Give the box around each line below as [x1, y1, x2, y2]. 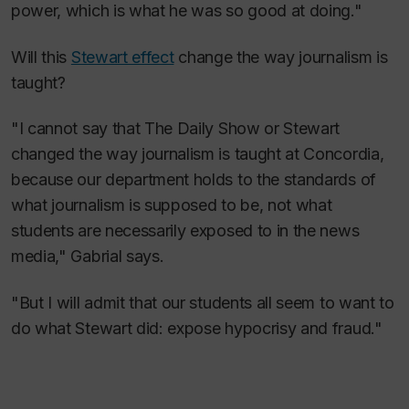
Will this [11, 47, 71, 67]
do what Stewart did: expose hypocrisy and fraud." [11, 318, 383, 338]
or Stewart [259, 119, 341, 139]
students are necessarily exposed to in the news [11, 221, 360, 241]
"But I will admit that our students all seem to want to [11, 292, 394, 312]
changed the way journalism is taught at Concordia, [11, 144, 384, 164]
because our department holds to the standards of [11, 170, 376, 190]
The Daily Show [144, 119, 260, 139]
